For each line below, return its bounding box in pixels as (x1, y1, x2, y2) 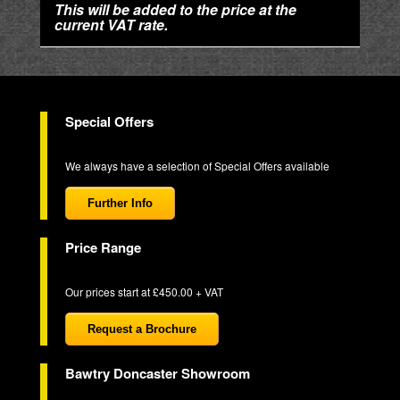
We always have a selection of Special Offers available (64, 157, 329, 173)
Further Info (87, 196, 153, 210)
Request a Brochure (87, 321, 196, 336)
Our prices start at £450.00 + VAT (64, 283, 223, 299)
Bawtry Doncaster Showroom (64, 362, 250, 383)
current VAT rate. (54, 13, 168, 35)
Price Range (64, 237, 141, 257)
